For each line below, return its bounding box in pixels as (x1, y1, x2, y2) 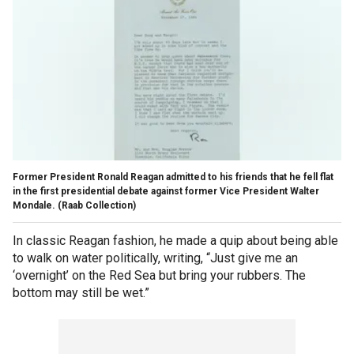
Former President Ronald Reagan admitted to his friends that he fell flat (13, 171, 333, 183)
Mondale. (13, 199, 55, 211)
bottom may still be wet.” (13, 284, 149, 300)
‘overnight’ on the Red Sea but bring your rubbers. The (13, 267, 306, 283)
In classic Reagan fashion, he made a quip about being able (13, 232, 338, 248)
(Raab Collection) (58, 199, 136, 211)
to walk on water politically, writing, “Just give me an (13, 250, 298, 265)
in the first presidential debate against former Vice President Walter (13, 185, 319, 197)
